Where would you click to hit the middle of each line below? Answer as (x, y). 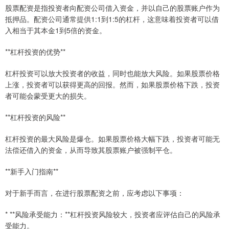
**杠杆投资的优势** (35, 52)
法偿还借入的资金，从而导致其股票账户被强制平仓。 (91, 150)
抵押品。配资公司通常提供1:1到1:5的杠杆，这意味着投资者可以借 (112, 19)
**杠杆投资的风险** (35, 117)
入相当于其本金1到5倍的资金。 (56, 30)
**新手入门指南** (32, 171)
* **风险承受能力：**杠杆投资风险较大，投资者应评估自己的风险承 (113, 214)
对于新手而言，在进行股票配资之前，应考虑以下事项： (95, 193)
